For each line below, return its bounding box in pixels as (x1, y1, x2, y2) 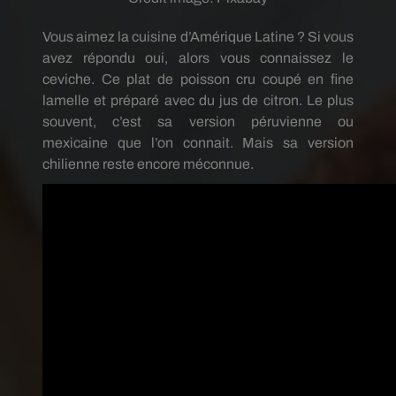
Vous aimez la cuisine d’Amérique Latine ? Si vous (42, 29, 354, 44)
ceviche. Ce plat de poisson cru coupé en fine (42, 72, 354, 87)
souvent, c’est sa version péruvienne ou (42, 114, 354, 129)
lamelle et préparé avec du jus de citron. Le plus (42, 93, 354, 108)
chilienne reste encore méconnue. (42, 156, 254, 171)
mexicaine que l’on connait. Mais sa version (42, 135, 354, 150)
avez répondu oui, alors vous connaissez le (42, 50, 354, 65)
